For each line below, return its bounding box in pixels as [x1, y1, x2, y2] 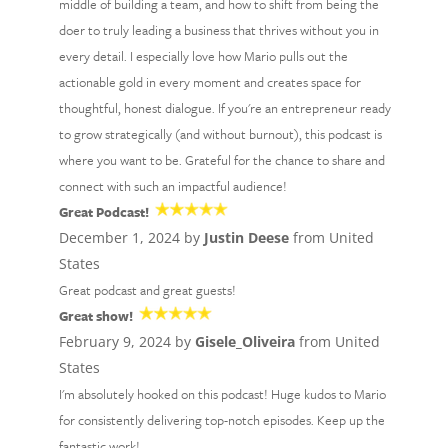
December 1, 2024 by [58, 228, 204, 247]
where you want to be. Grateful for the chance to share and [58, 150, 385, 170]
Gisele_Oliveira [194, 332, 295, 351]
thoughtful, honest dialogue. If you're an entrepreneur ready [58, 98, 391, 118]
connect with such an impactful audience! [58, 176, 287, 196]
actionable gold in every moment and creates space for [58, 72, 361, 92]
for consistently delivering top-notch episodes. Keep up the [58, 410, 385, 430]
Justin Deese [203, 228, 289, 247]
